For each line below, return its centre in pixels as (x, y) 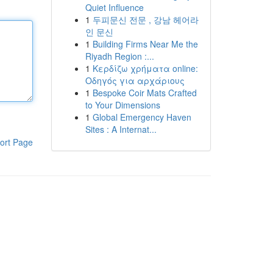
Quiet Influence (114, 7)
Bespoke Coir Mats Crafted (144, 93)
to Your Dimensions (122, 105)
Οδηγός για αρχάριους (135, 80)
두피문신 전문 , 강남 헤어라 (145, 19)
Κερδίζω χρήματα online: (145, 68)
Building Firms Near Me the (145, 44)
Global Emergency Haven (142, 117)
